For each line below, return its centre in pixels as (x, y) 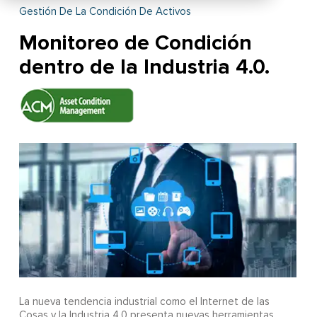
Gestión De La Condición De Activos (105, 12)
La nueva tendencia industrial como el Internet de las (144, 302)
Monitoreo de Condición (135, 43)
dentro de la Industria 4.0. (144, 67)
